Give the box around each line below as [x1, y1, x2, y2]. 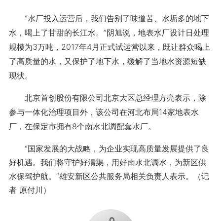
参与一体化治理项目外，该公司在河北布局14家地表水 [8, 107, 199, 117]
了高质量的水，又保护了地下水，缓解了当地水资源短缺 [8, 56, 206, 66]
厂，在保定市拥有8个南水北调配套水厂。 [8, 121, 156, 131]
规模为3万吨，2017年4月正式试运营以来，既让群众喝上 [8, 42, 210, 52]
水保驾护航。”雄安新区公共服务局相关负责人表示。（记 [8, 171, 209, 181]
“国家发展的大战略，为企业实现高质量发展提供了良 [8, 144, 209, 153]
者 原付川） [8, 185, 51, 195]
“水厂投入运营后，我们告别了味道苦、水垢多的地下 [8, 13, 209, 23]
